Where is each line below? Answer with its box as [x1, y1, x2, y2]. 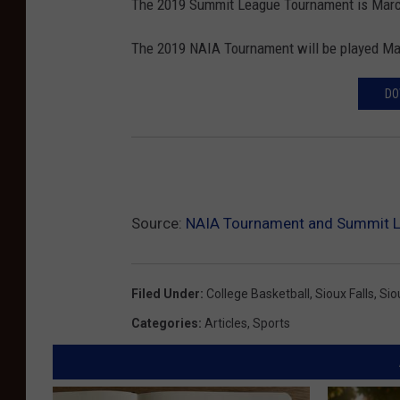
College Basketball [206, 286, 310, 301]
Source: [131, 213, 186, 232]
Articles [204, 315, 247, 330]
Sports [253, 315, 290, 330]
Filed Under [131, 286, 200, 301]
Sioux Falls [315, 286, 374, 301]
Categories [131, 315, 198, 330]
